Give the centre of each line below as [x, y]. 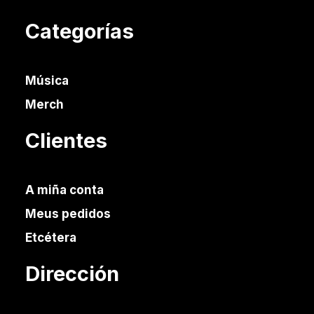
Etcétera [51, 238]
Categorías [80, 31]
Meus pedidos [68, 214]
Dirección [72, 274]
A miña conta [64, 190]
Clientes [66, 141]
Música [47, 81]
